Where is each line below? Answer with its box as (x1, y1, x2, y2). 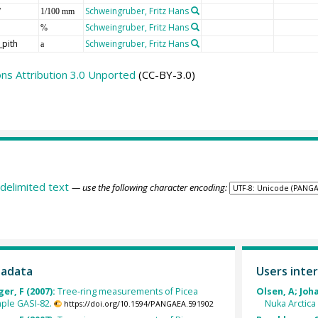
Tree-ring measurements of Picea (57, 285, 198, 297)
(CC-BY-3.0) (135, 67, 195, 82)
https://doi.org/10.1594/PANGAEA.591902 (63, 298, 214, 309)
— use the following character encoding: (71, 181, 227, 194)
